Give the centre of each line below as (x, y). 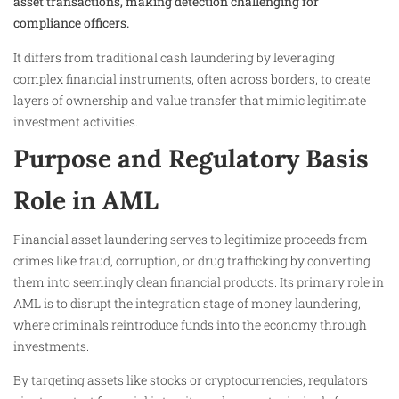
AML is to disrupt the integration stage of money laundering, (187, 303)
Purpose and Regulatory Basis (191, 158)
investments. (51, 346)
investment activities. (76, 121)
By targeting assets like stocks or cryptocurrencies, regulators (191, 380)
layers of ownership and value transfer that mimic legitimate (190, 100)
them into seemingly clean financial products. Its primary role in (199, 281)
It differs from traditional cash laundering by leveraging (174, 57)
